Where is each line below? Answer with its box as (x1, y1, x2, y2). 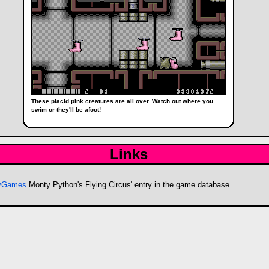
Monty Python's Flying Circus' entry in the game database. (26, 180, 232, 190)
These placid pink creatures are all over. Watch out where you (31, 97, 213, 104)
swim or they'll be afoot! (31, 106, 101, 113)
